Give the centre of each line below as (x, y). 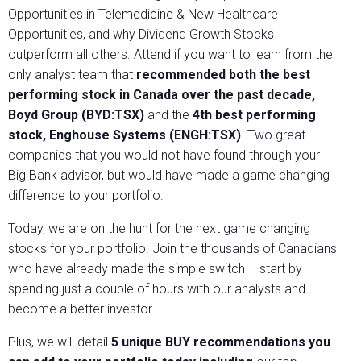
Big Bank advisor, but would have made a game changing (169, 176)
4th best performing (254, 115)
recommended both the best (223, 75)
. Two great (273, 135)
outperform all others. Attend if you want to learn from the (170, 55)
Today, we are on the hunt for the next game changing (159, 229)
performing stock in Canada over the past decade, (162, 95)
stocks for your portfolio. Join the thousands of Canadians (172, 249)
